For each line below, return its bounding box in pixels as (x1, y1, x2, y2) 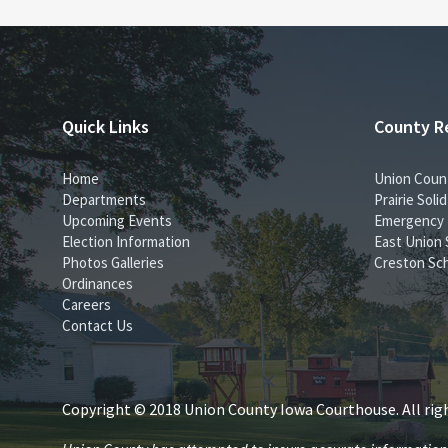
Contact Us (62, 316, 133, 335)
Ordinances (62, 274, 133, 293)
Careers (62, 295, 111, 314)
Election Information (62, 232, 190, 251)
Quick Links (62, 115, 149, 138)
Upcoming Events (62, 211, 172, 230)
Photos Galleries (62, 253, 164, 272)
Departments (62, 190, 146, 209)
